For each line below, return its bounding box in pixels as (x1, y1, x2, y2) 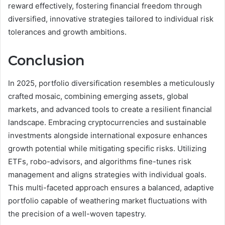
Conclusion (8, 52, 84, 69)
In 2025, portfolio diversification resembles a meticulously (8, 78, 214, 88)
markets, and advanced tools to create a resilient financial (8, 104, 212, 114)
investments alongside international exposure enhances (8, 130, 207, 140)
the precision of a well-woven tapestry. (8, 208, 146, 218)
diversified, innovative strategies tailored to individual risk (8, 14, 213, 24)
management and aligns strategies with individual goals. (8, 169, 206, 179)
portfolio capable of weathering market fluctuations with (8, 195, 207, 205)
